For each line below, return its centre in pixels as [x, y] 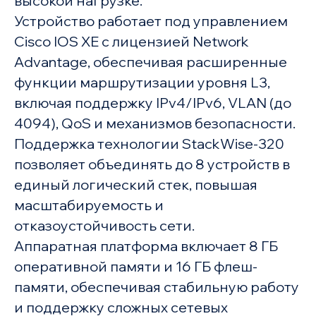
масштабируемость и [89, 205]
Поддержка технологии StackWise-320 [149, 144]
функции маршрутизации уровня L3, [142, 83]
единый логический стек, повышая [135, 185]
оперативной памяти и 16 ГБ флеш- [135, 267]
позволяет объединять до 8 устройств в [152, 164]
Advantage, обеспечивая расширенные [150, 62]
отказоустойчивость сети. [104, 226]
